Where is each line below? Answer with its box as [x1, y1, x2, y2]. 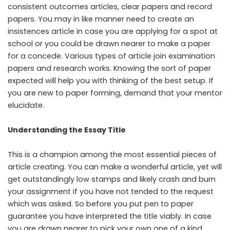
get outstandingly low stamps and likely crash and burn [8, 174, 216, 184]
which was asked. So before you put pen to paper [8, 199, 194, 209]
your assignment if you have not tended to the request [8, 186, 214, 197]
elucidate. [8, 100, 44, 110]
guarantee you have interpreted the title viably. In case [8, 211, 212, 221]
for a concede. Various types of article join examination [8, 51, 215, 61]
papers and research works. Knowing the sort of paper [8, 63, 211, 73]
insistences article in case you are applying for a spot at [8, 26, 218, 36]
